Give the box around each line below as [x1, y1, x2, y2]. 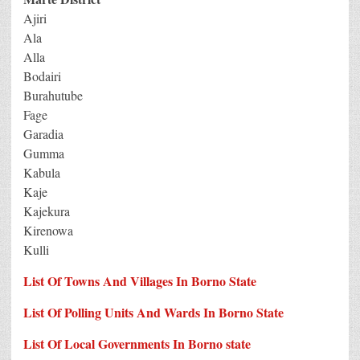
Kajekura [23, 202, 70, 219]
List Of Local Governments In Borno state [23, 333, 251, 353]
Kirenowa [23, 221, 73, 239]
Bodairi [23, 67, 61, 84]
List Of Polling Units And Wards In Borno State [23, 302, 284, 321]
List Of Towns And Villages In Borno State [23, 271, 256, 290]
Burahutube [23, 86, 83, 104]
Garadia [23, 125, 63, 142]
